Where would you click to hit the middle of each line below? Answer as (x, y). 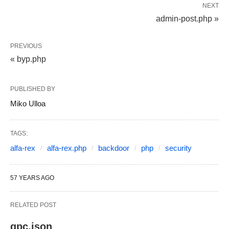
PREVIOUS (26, 46)
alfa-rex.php (67, 148)
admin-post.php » (187, 19)
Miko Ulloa (28, 104)
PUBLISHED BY (33, 89)
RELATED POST (33, 205)
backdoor (114, 148)
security (178, 148)
